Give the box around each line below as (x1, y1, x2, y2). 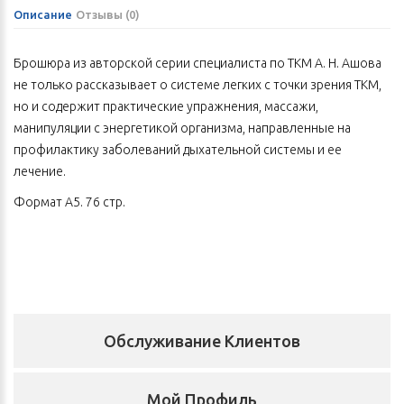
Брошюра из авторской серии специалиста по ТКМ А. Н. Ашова (14, 56, 381, 71)
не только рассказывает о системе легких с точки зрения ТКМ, (14, 78, 381, 93)
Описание (14, 8, 72, 22)
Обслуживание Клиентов (104, 332, 300, 351)
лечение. (14, 164, 66, 179)
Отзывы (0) (76, 8, 140, 22)
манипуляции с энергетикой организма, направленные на (14, 121, 351, 136)
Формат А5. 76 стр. (14, 195, 125, 210)
